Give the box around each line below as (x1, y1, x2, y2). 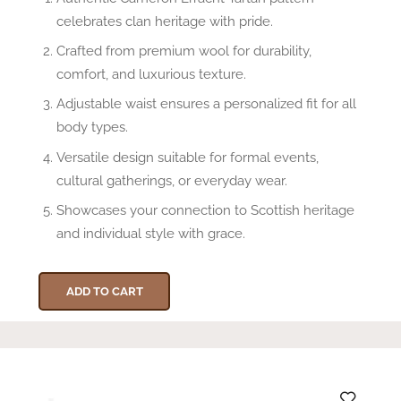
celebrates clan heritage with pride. (56, 13, 273, 29)
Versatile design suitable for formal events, (56, 149, 319, 165)
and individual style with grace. (56, 226, 245, 242)
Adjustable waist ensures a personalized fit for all (56, 96, 356, 112)
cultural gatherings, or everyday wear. (56, 172, 287, 188)
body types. (56, 119, 128, 135)
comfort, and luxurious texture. (56, 65, 246, 81)
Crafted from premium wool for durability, (56, 42, 311, 58)
